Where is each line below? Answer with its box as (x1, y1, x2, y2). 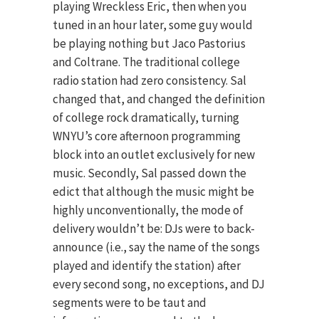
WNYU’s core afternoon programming (53, 128, 241, 145)
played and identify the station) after (53, 258, 241, 274)
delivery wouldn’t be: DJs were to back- (53, 221, 255, 237)
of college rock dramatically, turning (53, 110, 239, 126)
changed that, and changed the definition (53, 91, 265, 108)
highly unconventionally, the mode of (53, 202, 244, 219)
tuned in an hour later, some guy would (53, 17, 253, 33)
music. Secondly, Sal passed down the (53, 165, 246, 182)
